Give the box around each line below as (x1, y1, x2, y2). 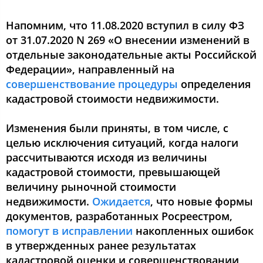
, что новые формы (150, 194, 253, 208)
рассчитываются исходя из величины (6, 150, 207, 164)
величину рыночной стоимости (6, 180, 176, 194)
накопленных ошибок (133, 224, 254, 238)
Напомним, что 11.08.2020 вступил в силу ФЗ (6, 18, 244, 32)
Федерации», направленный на (6, 62, 174, 76)
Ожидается (92, 194, 150, 208)
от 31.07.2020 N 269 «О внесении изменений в (6, 33, 249, 47)
